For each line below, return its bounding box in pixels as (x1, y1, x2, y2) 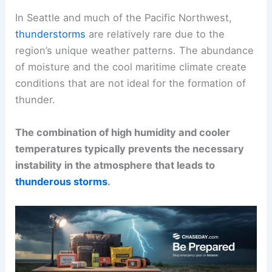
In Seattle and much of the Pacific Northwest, (15, 12, 233, 24)
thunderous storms (15, 175, 108, 188)
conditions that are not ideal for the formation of (15, 77, 246, 90)
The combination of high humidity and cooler (15, 126, 231, 138)
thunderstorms (15, 28, 86, 41)
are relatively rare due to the (86, 28, 225, 41)
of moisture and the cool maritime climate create (15, 61, 247, 73)
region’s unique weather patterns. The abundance (15, 44, 254, 57)
